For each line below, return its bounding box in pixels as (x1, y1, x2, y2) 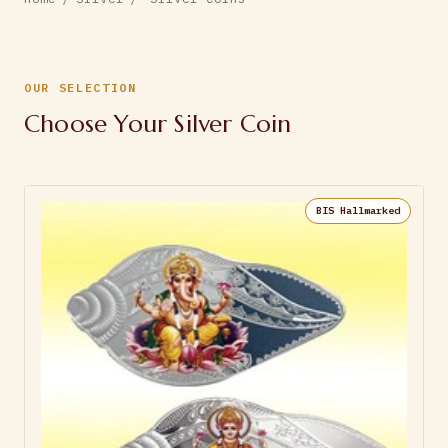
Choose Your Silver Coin (24, 108, 292, 139)
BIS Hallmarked (316, 203, 400, 217)
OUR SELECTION (24, 79, 137, 95)
